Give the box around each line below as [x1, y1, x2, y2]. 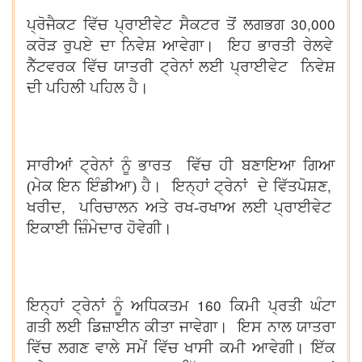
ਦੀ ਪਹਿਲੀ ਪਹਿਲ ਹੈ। [27, 79, 149, 96]
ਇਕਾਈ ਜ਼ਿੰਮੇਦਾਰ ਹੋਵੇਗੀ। [27, 220, 172, 237]
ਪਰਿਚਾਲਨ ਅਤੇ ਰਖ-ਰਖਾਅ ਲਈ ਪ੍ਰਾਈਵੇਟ [79, 199, 335, 216]
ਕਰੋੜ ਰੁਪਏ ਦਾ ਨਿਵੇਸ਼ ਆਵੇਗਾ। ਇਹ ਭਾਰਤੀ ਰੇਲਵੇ [27, 37, 333, 54]
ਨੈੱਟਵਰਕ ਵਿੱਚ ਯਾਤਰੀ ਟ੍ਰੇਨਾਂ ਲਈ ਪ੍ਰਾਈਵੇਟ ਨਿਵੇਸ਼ [27, 58, 335, 75]
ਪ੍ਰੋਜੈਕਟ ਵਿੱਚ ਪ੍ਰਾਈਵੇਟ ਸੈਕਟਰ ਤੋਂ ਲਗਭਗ [27, 16, 291, 33]
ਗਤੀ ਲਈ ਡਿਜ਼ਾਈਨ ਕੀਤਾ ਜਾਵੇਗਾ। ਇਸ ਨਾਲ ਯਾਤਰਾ [27, 318, 335, 335]
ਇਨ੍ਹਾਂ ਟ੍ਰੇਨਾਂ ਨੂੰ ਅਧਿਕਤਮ [27, 297, 197, 314]
